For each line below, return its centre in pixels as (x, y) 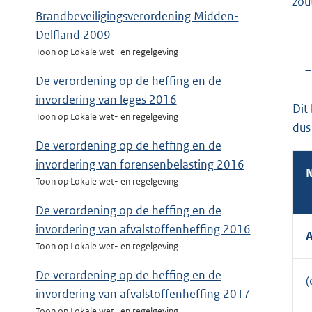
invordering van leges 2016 (106, 100)
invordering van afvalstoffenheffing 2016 (143, 229)
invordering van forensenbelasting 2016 (140, 165)
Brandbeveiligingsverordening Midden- (137, 16)
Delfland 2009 (73, 35)
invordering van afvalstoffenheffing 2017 (143, 294)
